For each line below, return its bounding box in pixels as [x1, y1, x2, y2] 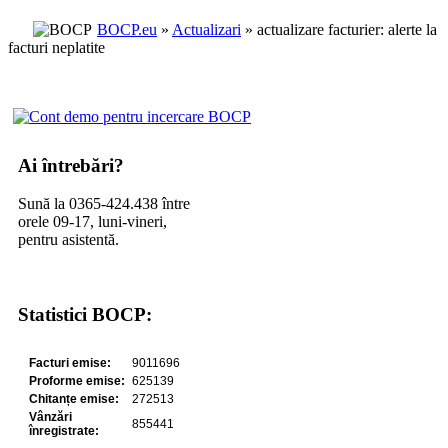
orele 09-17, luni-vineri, [18, 213, 167, 231]
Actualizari [172, 21, 241, 38]
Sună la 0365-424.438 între [18, 195, 190, 213]
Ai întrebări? [18, 154, 124, 176]
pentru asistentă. [18, 231, 119, 249]
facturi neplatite [8, 39, 105, 56]
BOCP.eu [97, 21, 157, 38]
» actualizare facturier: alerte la [241, 21, 437, 38]
